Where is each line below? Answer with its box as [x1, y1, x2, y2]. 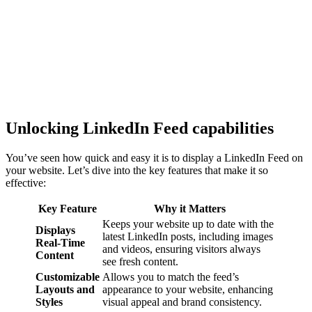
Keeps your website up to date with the [102, 217, 274, 230]
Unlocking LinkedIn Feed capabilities [6, 118, 274, 137]
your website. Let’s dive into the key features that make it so [6, 164, 268, 176]
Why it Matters [153, 202, 226, 214]
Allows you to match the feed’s [102, 270, 239, 283]
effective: [6, 176, 46, 189]
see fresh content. [102, 255, 178, 267]
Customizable [36, 270, 100, 283]
